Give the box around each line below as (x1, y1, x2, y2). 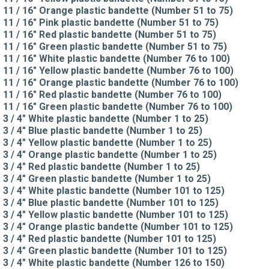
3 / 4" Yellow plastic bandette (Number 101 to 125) (3, 208, 228, 220)
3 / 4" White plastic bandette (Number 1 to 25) (3, 112, 208, 124)
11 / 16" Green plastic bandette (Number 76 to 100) (3, 100, 232, 112)
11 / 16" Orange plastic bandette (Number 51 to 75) (3, 4, 233, 16)
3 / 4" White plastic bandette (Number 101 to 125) (3, 184, 225, 196)
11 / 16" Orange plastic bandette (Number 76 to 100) (3, 76, 238, 88)
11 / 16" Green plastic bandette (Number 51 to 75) (3, 40, 227, 52)
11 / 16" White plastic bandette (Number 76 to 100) (3, 52, 230, 64)
